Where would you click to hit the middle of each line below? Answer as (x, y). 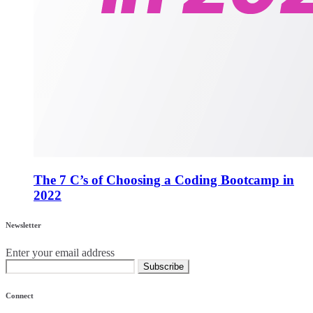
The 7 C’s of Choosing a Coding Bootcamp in (164, 180)
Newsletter (23, 225)
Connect (20, 296)
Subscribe (163, 267)
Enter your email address (60, 253)
